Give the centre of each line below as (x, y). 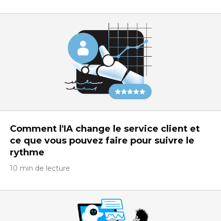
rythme (27, 152)
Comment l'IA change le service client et (105, 129)
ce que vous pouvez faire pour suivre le (102, 141)
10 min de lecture (40, 168)
